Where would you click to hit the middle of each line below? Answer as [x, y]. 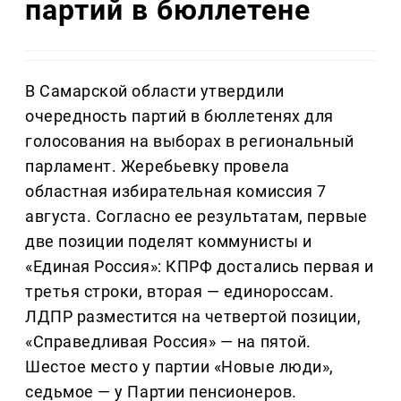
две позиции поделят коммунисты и [169, 242]
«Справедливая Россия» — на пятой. [168, 342]
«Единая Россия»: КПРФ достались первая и [200, 267]
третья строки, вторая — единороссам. [180, 292]
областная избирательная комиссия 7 [176, 192]
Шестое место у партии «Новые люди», [179, 367]
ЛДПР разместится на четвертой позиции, [193, 317]
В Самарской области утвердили [155, 91]
